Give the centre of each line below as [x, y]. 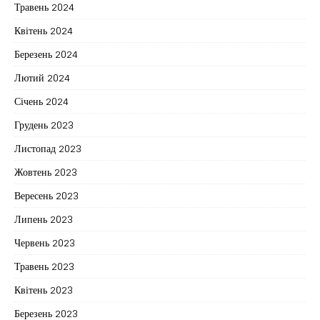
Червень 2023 [45, 242]
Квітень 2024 [44, 30]
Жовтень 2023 [46, 171]
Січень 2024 [41, 101]
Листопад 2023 [48, 148]
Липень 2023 [44, 219]
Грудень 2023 [44, 124]
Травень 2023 [44, 266]
